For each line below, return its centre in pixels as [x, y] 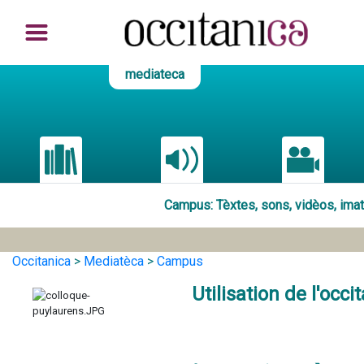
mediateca [155, 74]
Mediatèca [114, 261]
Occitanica [41, 261]
